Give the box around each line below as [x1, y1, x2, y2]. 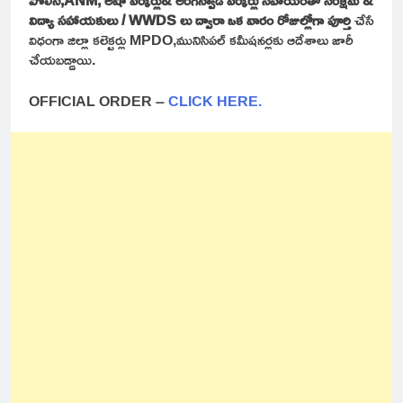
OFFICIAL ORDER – [29, 86, 168, 114]
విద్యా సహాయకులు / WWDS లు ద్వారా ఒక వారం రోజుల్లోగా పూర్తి [29, 5, 351, 33]
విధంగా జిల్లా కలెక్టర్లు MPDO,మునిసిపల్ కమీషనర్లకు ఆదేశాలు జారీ [29, 25, 354, 53]
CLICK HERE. [168, 86, 262, 114]
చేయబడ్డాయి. [29, 45, 95, 73]
